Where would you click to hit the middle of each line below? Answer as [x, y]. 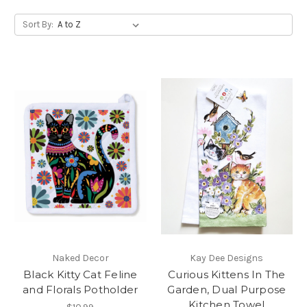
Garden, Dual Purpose [227, 289]
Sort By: [38, 24]
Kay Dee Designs [227, 258]
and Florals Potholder [81, 289]
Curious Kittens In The [227, 274]
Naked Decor [80, 258]
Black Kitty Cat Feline [81, 274]
